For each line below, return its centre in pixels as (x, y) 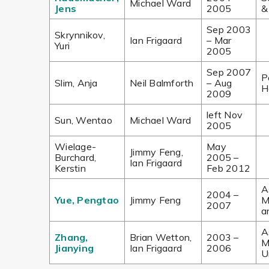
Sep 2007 (229, 72)
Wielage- (75, 147)
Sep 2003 (229, 29)
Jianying (74, 248)
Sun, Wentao (83, 120)
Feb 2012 (228, 168)
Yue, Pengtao (87, 200)
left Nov (225, 115)
